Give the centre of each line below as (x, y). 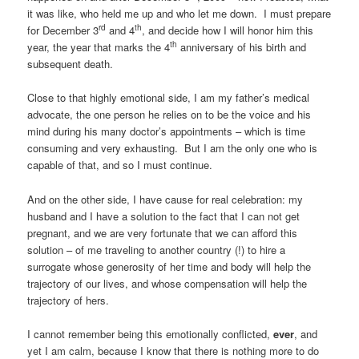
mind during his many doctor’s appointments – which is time (167, 131)
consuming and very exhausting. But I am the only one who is (173, 148)
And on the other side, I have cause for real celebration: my (165, 199)
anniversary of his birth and (242, 47)
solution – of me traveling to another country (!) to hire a (157, 249)
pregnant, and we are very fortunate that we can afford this (163, 232)
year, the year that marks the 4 (99, 47)
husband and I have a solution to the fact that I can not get (164, 216)
